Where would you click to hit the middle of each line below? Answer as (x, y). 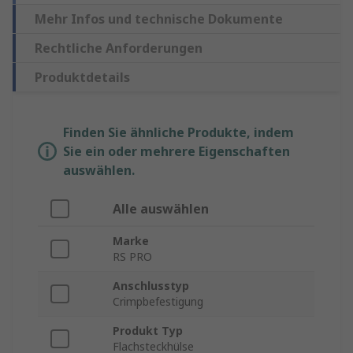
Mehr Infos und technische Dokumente (159, 19)
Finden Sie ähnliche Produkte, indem (178, 133)
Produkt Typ (148, 331)
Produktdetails (82, 78)
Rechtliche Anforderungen (119, 48)
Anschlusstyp (151, 286)
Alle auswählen (161, 209)
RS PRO (132, 257)
